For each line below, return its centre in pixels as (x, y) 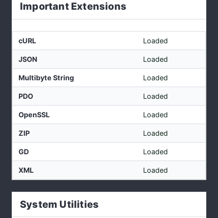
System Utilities (60, 204)
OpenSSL (34, 114)
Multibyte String (46, 77)
